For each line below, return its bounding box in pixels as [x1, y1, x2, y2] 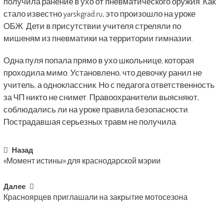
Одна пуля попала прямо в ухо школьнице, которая [3, 55, 194, 65]
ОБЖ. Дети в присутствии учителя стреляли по [3, 21, 181, 31]
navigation [2, 159, 52, 178]
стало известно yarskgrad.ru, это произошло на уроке [3, 8, 195, 19]
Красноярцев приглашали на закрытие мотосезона [3, 192, 188, 202]
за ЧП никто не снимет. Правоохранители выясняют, [3, 92, 199, 102]
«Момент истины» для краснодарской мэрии [3, 156, 161, 165]
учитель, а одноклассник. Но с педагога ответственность [3, 80, 215, 90]
